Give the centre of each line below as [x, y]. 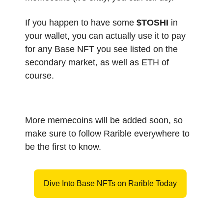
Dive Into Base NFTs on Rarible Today [110, 183]
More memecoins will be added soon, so [104, 120]
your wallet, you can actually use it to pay [105, 36]
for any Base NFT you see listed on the [101, 49]
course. [40, 75]
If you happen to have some [81, 22]
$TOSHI [152, 22]
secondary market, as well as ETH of [97, 62]
